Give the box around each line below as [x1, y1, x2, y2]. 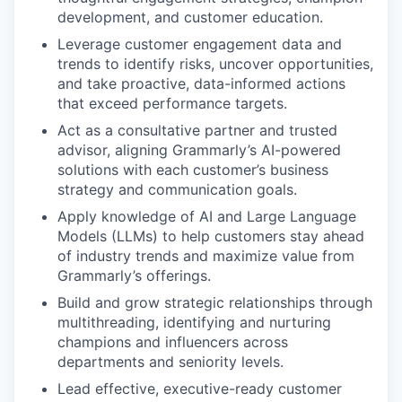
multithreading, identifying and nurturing [57, 313, 331, 331]
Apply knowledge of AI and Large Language [57, 207, 356, 225]
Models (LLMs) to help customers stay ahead [57, 227, 364, 245]
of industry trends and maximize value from [57, 247, 354, 265]
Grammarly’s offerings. [57, 267, 211, 284]
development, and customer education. [57, 8, 323, 26]
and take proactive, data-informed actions [57, 74, 345, 92]
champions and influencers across [57, 333, 288, 351]
